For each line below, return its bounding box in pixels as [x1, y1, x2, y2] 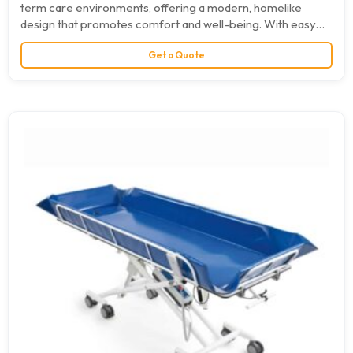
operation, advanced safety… [20, 33, 173, 49]
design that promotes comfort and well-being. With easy [20, 17, 316, 32]
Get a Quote [148, 49, 205, 61]
